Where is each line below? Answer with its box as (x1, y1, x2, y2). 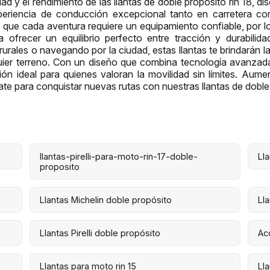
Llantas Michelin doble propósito (39, 194, 172, 205)
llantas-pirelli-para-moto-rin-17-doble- (39, 151, 198, 162)
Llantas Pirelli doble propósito (39, 227, 160, 238)
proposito (39, 161, 80, 172)
